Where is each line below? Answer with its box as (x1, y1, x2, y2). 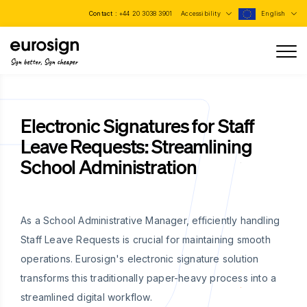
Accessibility (181, 10, 223, 17)
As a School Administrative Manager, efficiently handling (21, 214, 280, 226)
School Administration (21, 155, 197, 178)
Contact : (88, 10, 119, 17)
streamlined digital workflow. (21, 291, 152, 303)
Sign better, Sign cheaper (10, 56, 77, 66)
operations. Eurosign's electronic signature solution (21, 253, 259, 265)
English (261, 10, 288, 17)
